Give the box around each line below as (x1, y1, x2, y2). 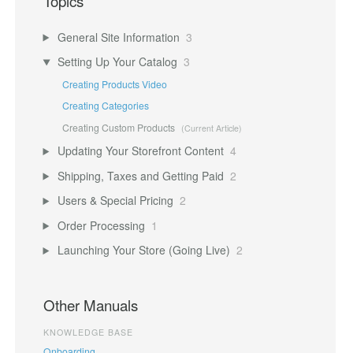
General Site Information (58, 28, 180, 45)
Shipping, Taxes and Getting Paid (58, 167, 225, 184)
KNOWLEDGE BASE (43, 326, 133, 339)
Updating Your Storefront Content (58, 143, 225, 159)
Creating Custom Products (62, 120, 178, 134)
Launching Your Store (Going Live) (58, 242, 231, 258)
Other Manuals (43, 295, 138, 316)
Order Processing (58, 217, 146, 233)
